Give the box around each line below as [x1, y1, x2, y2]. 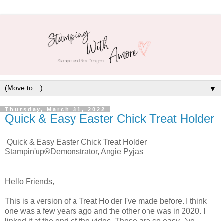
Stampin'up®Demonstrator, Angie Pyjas [5, 147, 143, 156]
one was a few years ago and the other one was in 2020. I [5, 207, 205, 216]
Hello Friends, [5, 177, 54, 186]
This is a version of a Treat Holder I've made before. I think [5, 197, 207, 206]
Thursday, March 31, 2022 [5, 106, 106, 112]
